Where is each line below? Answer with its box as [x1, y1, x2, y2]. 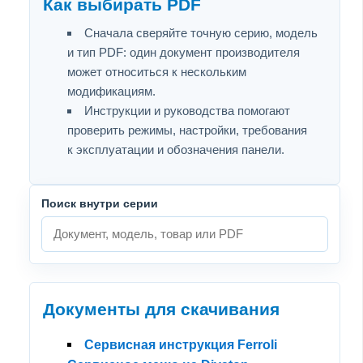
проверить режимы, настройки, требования [67, 122, 307, 137]
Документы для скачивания [43, 299, 280, 319]
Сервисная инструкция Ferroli [84, 337, 277, 352]
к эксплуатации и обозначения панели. [67, 142, 284, 156]
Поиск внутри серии [41, 196, 158, 210]
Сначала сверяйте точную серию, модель [84, 25, 318, 40]
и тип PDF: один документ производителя [67, 45, 300, 59]
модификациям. [67, 83, 156, 98]
